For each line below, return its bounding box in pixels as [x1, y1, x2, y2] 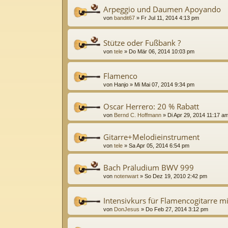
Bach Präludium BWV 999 [103, 162, 194, 173]
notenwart [114, 173, 138, 179]
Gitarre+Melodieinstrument [103, 131, 199, 142]
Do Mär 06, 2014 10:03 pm [129, 48, 194, 54]
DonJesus [114, 206, 139, 213]
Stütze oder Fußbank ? [103, 37, 181, 48]
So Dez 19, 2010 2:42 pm [145, 173, 207, 179]
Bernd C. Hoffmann [114, 111, 161, 118]
